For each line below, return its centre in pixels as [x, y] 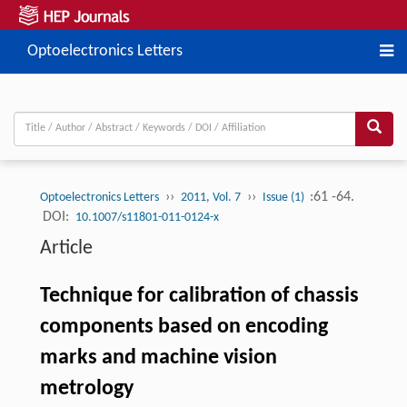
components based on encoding [184, 327]
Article [66, 248]
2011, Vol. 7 [210, 197]
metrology [86, 388]
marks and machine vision [158, 357]
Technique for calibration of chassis [199, 296]
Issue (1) [284, 197]
